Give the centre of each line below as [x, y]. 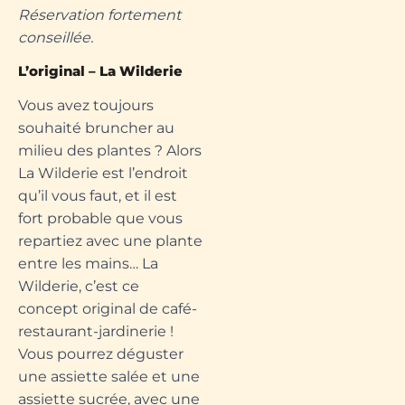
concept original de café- [108, 308]
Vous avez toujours [86, 105]
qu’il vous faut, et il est [98, 195]
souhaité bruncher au [96, 127]
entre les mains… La [88, 263]
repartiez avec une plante [110, 240]
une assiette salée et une [109, 376]
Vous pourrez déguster [101, 353]
